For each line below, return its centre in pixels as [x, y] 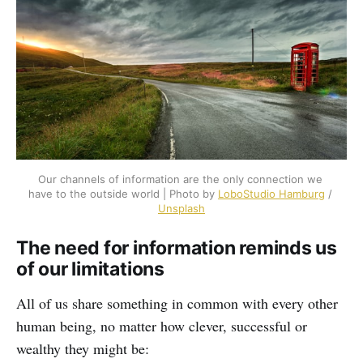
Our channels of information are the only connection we [180, 179]
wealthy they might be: [83, 349]
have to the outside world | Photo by [123, 194]
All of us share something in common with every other [177, 303]
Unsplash [181, 209]
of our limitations [90, 269]
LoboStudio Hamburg [271, 194]
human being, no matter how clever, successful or [162, 326]
